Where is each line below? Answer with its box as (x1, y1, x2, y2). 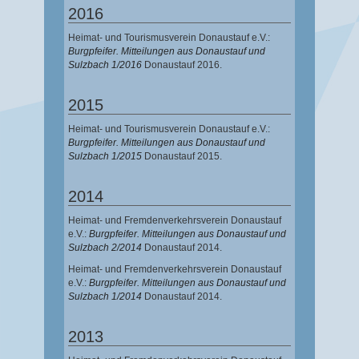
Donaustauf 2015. (144, 151, 222, 163)
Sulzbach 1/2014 (68, 291, 142, 303)
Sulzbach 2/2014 (68, 242, 142, 254)
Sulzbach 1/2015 (68, 151, 142, 163)
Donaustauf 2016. (144, 59, 222, 71)
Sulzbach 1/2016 (68, 59, 142, 71)
